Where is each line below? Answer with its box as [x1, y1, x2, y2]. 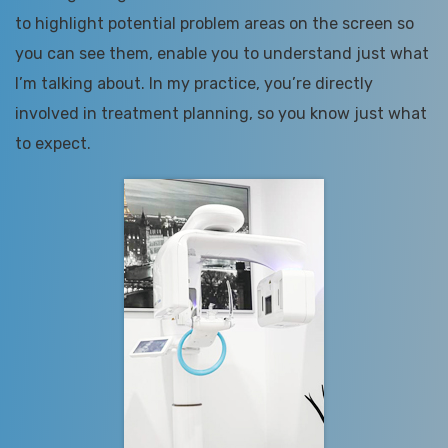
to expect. [15, 134, 91, 154]
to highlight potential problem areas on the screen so [15, 14, 414, 34]
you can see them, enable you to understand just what [15, 44, 429, 64]
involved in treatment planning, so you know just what [15, 104, 427, 124]
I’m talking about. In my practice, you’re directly [15, 74, 373, 94]
